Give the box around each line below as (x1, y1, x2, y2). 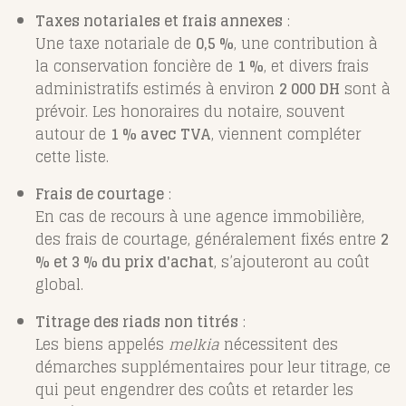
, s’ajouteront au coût (214, 249, 370, 275)
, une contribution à (234, 31, 378, 57)
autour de (35, 121, 111, 148)
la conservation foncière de (35, 53, 237, 80)
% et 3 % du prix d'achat (35, 249, 214, 275)
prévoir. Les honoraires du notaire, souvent (35, 99, 345, 125)
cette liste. (35, 144, 109, 170)
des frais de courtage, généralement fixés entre (35, 227, 381, 253)
